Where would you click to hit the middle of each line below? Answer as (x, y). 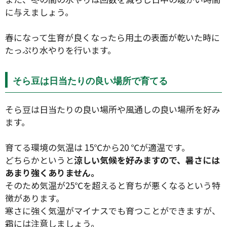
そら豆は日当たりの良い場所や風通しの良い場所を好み (113, 109)
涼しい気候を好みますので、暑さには (147, 160)
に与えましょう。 (39, 12)
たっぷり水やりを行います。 (61, 50)
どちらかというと (40, 160)
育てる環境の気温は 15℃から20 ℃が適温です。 (98, 147)
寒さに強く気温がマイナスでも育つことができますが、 (113, 211)
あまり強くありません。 (52, 173)
